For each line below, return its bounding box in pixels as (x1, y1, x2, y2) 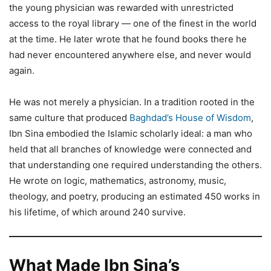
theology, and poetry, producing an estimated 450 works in (9, 190, 260, 202)
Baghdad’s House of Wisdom (129, 111, 251, 123)
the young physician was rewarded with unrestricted (9, 1, 233, 13)
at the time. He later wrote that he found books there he (9, 33, 247, 45)
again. (9, 64, 34, 76)
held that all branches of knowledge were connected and (9, 143, 252, 155)
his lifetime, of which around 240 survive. (9, 206, 186, 218)
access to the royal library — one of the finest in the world (9, 17, 256, 29)
